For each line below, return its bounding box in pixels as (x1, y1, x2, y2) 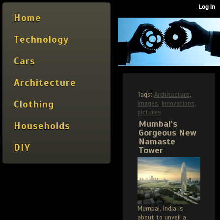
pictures (137, 109, 161, 117)
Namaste (138, 136, 175, 147)
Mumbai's (138, 118, 177, 130)
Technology (14, 33, 69, 46)
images (137, 100, 158, 108)
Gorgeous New (138, 127, 196, 138)
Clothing (14, 98, 54, 110)
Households (14, 120, 70, 132)
